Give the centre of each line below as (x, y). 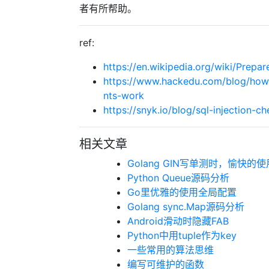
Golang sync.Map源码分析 (186, 207)
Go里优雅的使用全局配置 (182, 192)
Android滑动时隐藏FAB (178, 221)
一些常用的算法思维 (171, 250)
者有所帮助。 (108, 8)
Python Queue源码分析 (178, 178)
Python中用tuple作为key (182, 235)
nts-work (124, 95)
